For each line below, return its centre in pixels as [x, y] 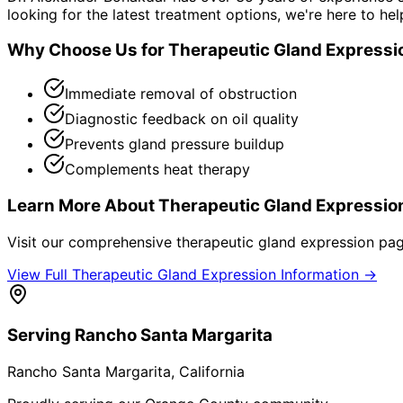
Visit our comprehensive [92, 242]
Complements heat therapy [157, 170]
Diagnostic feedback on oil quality [182, 119]
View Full [40, 274]
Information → [327, 274]
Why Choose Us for [88, 50]
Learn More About [83, 205]
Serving [41, 336]
